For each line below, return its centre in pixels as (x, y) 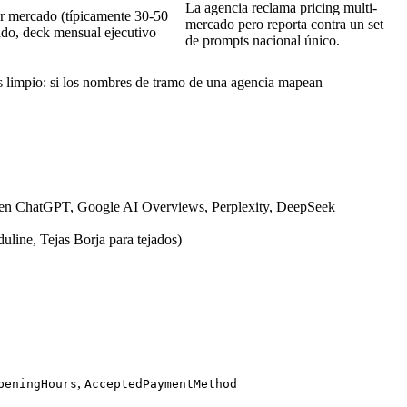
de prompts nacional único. (263, 41)
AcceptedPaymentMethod (161, 384)
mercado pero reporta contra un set (284, 25)
